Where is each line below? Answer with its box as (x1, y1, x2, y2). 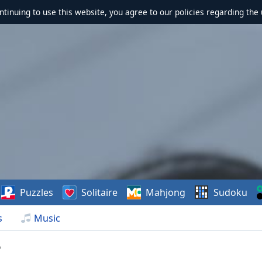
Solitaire (81, 186, 118, 199)
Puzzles (20, 186, 54, 199)
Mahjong (146, 186, 186, 199)
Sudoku (213, 186, 248, 199)
